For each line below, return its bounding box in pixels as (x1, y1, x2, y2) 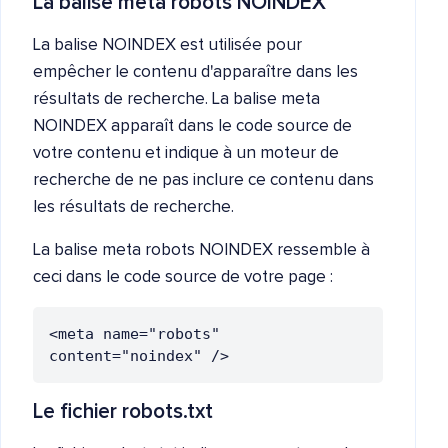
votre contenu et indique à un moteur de (33, 145, 339, 162)
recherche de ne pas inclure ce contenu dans (33, 172, 374, 189)
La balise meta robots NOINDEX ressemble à (33, 242, 370, 259)
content (49, 347, 112, 365)
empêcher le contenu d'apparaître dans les (33, 64, 358, 81)
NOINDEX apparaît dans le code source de (33, 118, 352, 135)
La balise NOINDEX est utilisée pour (33, 37, 302, 54)
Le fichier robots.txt (33, 401, 213, 422)
